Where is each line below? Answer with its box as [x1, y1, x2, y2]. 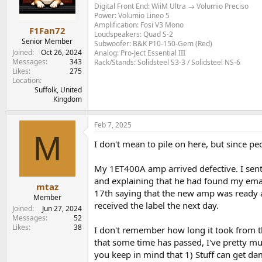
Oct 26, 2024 [41, 47, 82, 57]
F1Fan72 [29, 24, 65, 36]
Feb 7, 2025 [94, 119, 132, 130]
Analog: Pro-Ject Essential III [94, 48, 185, 58]
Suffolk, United [35, 84, 82, 95]
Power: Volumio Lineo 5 [94, 11, 170, 20]
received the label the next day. [94, 199, 219, 211]
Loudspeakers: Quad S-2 [94, 29, 173, 39]
